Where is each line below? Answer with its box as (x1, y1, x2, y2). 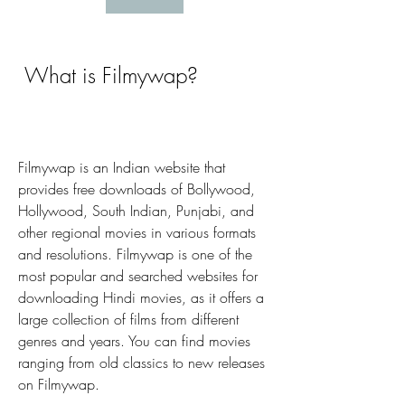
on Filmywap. (18, 374, 99, 394)
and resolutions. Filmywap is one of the (18, 244, 252, 264)
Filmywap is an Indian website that (18, 157, 225, 177)
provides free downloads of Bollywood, (18, 179, 255, 199)
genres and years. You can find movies (18, 331, 250, 351)
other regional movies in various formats (18, 222, 256, 242)
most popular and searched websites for (18, 266, 258, 286)
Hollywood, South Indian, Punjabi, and (18, 201, 254, 221)
